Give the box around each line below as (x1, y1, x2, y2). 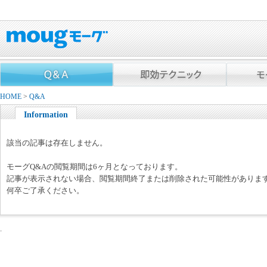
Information (24, 109, 68, 119)
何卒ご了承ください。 (7, 185, 84, 195)
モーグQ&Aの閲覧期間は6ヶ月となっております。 (7, 162, 182, 171)
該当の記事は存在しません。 (7, 138, 107, 147)
